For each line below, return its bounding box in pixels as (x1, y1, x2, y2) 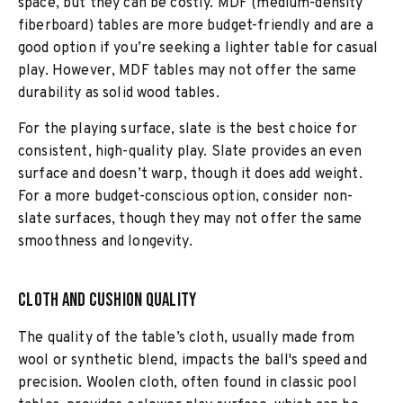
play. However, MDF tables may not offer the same (18, 62, 357, 80)
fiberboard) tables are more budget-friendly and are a (18, 17, 373, 35)
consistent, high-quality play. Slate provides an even (18, 143, 362, 161)
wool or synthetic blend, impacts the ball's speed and (18, 352, 367, 370)
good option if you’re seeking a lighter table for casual (18, 40, 379, 58)
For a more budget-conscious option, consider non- (18, 188, 354, 206)
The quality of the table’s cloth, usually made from (18, 329, 355, 347)
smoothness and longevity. (18, 233, 193, 251)
